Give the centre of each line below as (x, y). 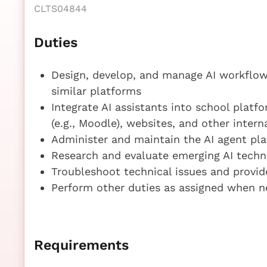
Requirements (81, 245)
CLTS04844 (60, 8)
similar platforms (96, 91)
